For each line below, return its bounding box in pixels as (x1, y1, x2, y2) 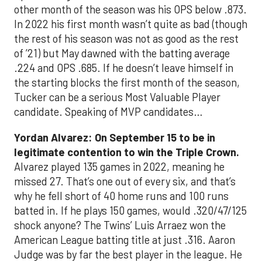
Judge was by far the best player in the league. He (14, 247, 242, 261)
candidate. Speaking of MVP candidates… (14, 105, 202, 119)
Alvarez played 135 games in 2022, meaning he (14, 160, 225, 173)
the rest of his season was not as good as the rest (14, 32, 239, 46)
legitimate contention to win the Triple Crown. (14, 145, 239, 158)
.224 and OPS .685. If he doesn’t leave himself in (14, 61, 233, 75)
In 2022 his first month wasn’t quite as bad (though (14, 18, 247, 31)
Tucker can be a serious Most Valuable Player (14, 91, 220, 104)
